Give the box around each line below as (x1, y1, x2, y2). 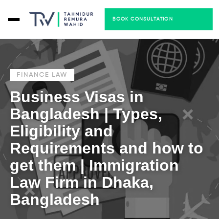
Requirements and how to (10, 139, 203, 157)
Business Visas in (10, 88, 144, 106)
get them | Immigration (10, 156, 179, 174)
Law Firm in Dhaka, (10, 174, 153, 191)
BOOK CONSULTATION (112, 17, 173, 22)
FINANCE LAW (17, 72, 67, 78)
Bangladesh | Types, (10, 105, 162, 123)
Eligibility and (10, 122, 113, 140)
